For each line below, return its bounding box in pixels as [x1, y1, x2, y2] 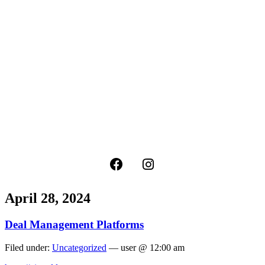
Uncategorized [52, 243, 106, 253]
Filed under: [5, 243, 52, 253]
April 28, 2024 [5, 190, 91, 206]
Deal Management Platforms [5, 218, 144, 231]
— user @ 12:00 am [106, 243, 185, 253]
